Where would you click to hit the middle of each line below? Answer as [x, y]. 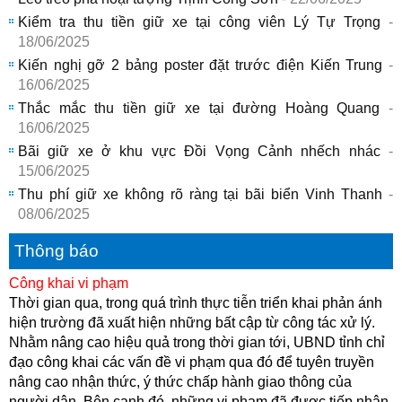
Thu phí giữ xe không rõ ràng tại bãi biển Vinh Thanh [201, 194]
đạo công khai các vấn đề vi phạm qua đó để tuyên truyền [192, 362]
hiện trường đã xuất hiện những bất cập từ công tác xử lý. [192, 322]
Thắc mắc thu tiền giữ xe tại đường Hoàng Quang [199, 108]
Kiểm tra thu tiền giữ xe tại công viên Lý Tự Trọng [199, 22]
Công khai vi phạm [69, 283]
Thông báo [57, 251]
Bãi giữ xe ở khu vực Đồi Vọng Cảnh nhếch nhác [199, 151]
